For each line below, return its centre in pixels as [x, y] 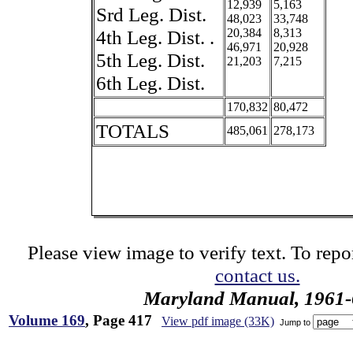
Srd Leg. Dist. [151, 14]
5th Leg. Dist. [150, 60]
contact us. [257, 275]
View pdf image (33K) [218, 321]
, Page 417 [119, 320]
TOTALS [132, 131]
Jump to [295, 322]
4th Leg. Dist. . [155, 37]
